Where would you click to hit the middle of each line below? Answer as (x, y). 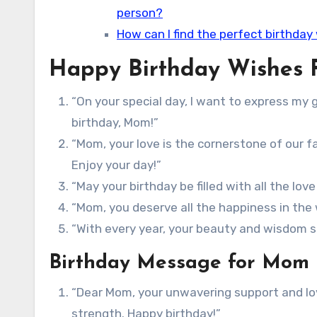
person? (140, 13)
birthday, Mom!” (115, 122)
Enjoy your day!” (116, 165)
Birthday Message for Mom (179, 263)
